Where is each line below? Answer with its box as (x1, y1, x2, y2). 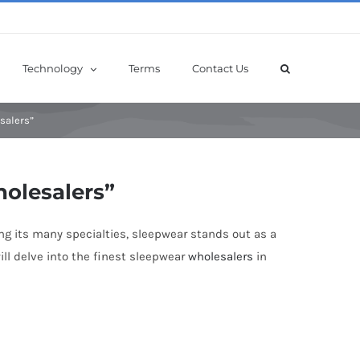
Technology (22, 62, 83, 75)
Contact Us (192, 62, 248, 75)
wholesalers (188, 249, 253, 264)
